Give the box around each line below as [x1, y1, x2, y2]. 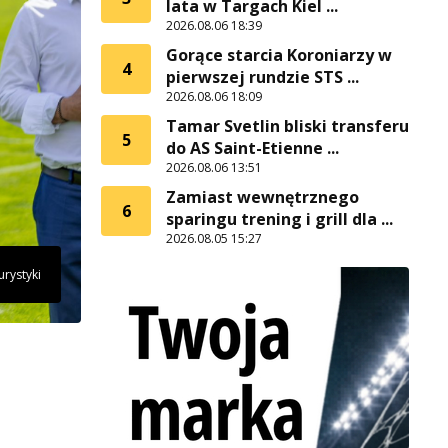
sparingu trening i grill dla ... [166, 208, 393, 230]
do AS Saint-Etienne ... [166, 137, 339, 159]
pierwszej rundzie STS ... [166, 66, 359, 88]
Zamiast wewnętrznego [166, 186, 359, 208]
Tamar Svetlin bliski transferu [166, 115, 409, 137]
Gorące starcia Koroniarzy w [166, 44, 392, 66]
